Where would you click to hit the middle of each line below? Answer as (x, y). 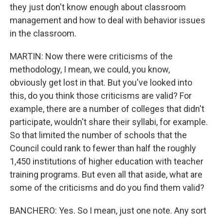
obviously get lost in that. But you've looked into (101, 82)
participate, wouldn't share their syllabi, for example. (109, 122)
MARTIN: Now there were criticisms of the (91, 56)
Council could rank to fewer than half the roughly (103, 148)
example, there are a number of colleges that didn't (107, 109)
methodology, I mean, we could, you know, (90, 69)
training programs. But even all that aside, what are (106, 174)
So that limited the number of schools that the (98, 135)
